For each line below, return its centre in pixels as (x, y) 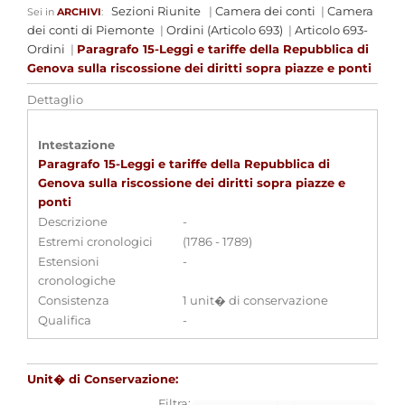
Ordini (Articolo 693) (225, 30)
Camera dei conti (265, 11)
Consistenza (74, 300)
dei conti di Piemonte (91, 30)
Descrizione (73, 221)
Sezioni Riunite (156, 11)
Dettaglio (55, 99)
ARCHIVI (79, 12)
